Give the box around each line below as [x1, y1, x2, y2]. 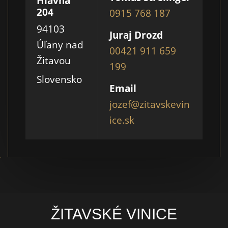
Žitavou [37, 53, 71, 67]
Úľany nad [37, 38, 83, 51]
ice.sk [109, 113, 135, 127]
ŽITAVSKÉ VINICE [51, 205, 177, 222]
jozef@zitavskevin [109, 97, 190, 111]
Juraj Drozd [109, 28, 163, 42]
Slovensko [37, 72, 82, 86]
